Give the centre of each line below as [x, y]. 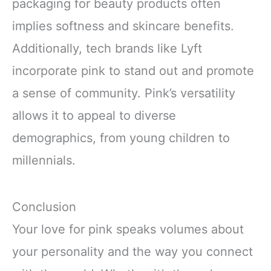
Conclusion [44, 207]
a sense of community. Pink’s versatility [124, 93]
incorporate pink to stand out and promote [133, 70]
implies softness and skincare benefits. [123, 26]
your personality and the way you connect [132, 251]
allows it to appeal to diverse [94, 115]
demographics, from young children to [121, 138]
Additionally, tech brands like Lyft [107, 48]
